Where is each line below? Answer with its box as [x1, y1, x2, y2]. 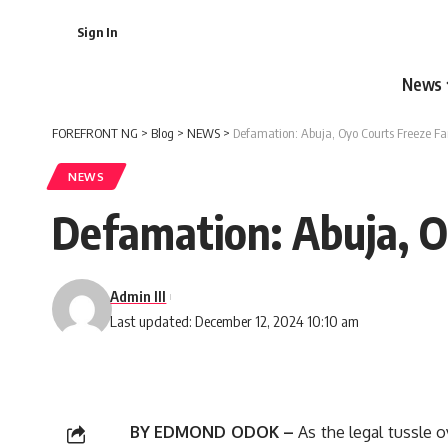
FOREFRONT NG [52, 125, 138, 141]
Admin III [110, 287, 167, 305]
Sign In [77, 24, 117, 40]
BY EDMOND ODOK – [130, 422, 295, 442]
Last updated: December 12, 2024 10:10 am [110, 312, 360, 330]
